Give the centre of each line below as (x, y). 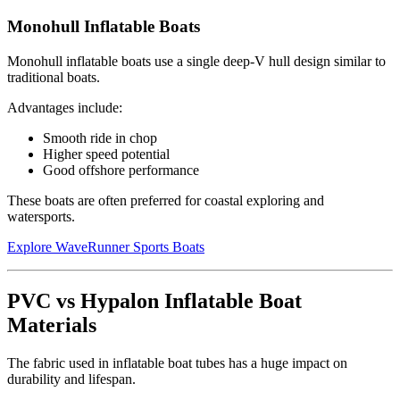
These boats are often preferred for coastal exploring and (166, 200)
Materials (52, 325)
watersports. (41, 216)
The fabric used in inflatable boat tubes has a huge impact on (177, 362)
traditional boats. (54, 77)
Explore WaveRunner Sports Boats (106, 246)
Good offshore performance (121, 170)
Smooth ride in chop (100, 137)
